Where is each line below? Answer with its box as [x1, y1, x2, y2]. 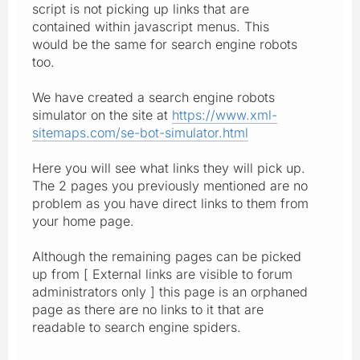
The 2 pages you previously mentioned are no [32, 177, 308, 194]
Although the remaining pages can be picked [32, 247, 301, 264]
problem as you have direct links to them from [32, 194, 309, 211]
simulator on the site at [32, 106, 172, 123]
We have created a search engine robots [32, 88, 275, 105]
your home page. [32, 212, 134, 229]
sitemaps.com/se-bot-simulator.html [32, 124, 248, 141]
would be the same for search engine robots [32, 35, 297, 52]
